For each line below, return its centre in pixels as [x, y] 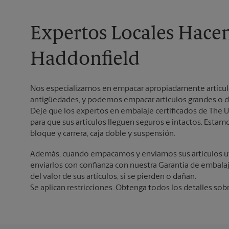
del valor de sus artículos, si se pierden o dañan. [113, 177]
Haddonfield [85, 60]
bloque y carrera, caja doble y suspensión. [103, 134]
